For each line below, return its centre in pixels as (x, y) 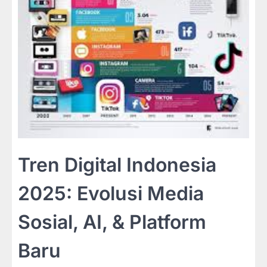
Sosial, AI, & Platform (112, 222)
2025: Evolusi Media (111, 194)
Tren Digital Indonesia (117, 165)
